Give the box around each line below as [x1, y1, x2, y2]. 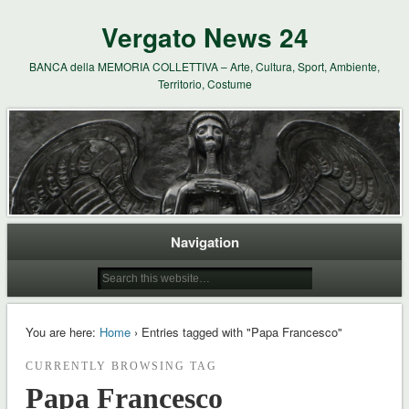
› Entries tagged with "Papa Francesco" [130, 322, 342, 341]
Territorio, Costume [157, 76, 252, 91]
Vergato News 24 [100, 18, 309, 56]
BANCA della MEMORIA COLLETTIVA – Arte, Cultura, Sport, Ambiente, [29, 58, 380, 74]
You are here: [25, 322, 96, 341]
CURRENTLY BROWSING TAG [25, 359, 217, 372]
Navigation [170, 231, 239, 252]
